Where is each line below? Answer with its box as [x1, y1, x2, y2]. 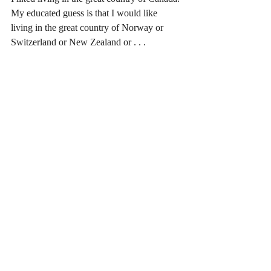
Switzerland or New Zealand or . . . [11, 37, 146, 47]
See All [169, 254, 194, 264]
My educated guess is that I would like [11, 8, 160, 18]
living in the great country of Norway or [11, 22, 166, 33]
